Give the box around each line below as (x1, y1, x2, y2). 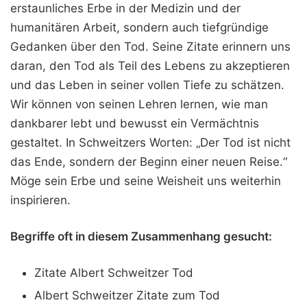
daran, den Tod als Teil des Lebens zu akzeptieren (10, 58, 290, 73)
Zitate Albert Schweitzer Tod (34, 265, 193, 280)
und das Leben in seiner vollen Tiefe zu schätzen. (10, 77, 284, 92)
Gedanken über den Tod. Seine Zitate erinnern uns (10, 39, 291, 53)
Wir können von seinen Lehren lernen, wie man (10, 97, 268, 111)
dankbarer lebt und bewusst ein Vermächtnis (10, 116, 259, 130)
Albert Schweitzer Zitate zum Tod (34, 288, 220, 302)
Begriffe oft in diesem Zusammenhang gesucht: (10, 229, 272, 243)
